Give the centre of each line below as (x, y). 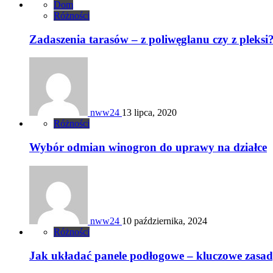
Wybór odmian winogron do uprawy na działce (148, 147)
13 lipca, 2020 (149, 113)
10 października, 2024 (165, 221)
